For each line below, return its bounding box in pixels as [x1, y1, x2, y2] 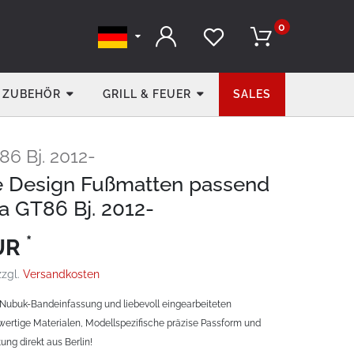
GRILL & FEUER [102, 88, 191, 100]
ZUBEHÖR [2, 88, 61, 100]
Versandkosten [23, 268, 100, 281]
